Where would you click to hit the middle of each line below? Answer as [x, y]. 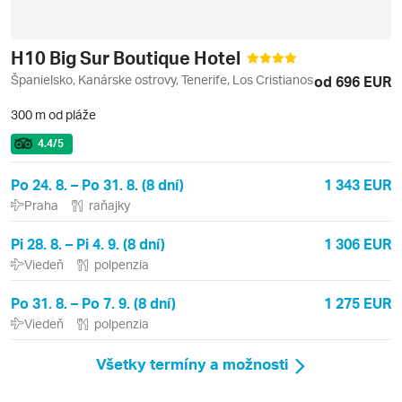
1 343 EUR [358, 184]
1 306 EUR [358, 243]
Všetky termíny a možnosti [192, 364]
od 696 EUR [353, 81]
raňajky [109, 205]
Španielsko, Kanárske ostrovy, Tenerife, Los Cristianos [162, 79]
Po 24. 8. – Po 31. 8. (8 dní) [97, 184]
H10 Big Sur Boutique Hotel [127, 57]
